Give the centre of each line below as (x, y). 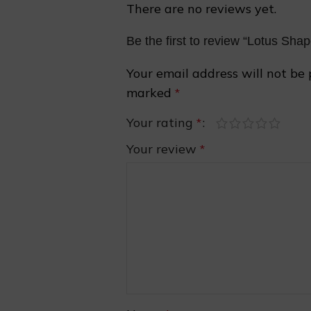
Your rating (161, 123)
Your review (163, 149)
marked (151, 93)
